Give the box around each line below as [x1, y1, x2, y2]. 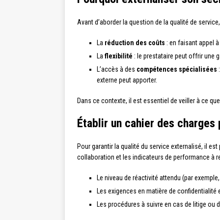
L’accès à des [97, 65, 137, 74]
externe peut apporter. [97, 76, 157, 84]
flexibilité [105, 52, 133, 60]
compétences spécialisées [137, 65, 217, 74]
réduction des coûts [105, 39, 165, 47]
